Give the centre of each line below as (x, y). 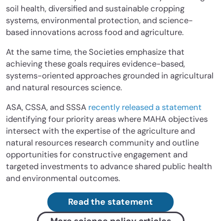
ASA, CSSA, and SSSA (47, 108)
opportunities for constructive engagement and (97, 155)
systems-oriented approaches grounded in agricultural (110, 76)
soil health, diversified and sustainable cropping (95, 9)
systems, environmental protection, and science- (99, 21)
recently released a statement (145, 108)
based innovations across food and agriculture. (95, 33)
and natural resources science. (65, 88)
